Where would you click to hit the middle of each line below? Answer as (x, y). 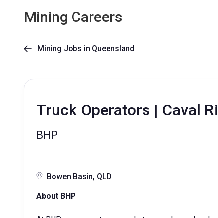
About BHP (56, 196)
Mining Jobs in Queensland (83, 48)
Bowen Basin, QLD (79, 176)
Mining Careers (73, 17)
